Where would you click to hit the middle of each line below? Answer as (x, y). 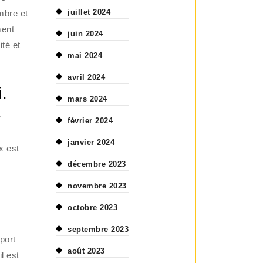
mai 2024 (85, 55)
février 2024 (90, 121)
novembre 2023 (97, 186)
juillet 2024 (89, 12)
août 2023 (86, 251)
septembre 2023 (98, 229)
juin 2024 (85, 34)
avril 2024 (87, 77)
